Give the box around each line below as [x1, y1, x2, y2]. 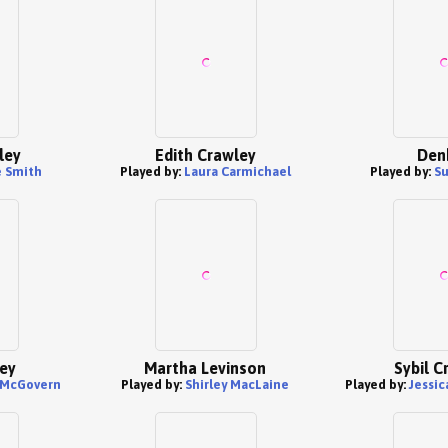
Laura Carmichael [183, 164, 291, 179]
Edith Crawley [154, 146, 256, 164]
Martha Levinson [144, 359, 266, 377]
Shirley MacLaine [185, 377, 289, 392]
